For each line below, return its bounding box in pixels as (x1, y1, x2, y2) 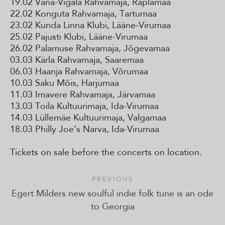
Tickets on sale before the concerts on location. (10, 147, 202, 158)
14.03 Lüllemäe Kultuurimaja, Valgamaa (10, 112, 166, 124)
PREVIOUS (91, 175, 134, 183)
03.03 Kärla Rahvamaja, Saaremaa (10, 54, 144, 66)
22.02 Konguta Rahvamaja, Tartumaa (10, 8, 157, 20)
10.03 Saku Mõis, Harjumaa (10, 77, 119, 89)
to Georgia (90, 201, 135, 212)
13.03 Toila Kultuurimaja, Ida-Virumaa (10, 100, 159, 112)
